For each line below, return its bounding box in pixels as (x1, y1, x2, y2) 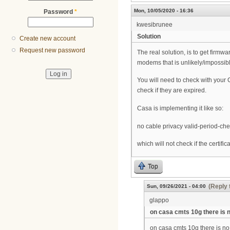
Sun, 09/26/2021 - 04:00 (147, 183, 206, 189)
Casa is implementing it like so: (137, 105, 223, 112)
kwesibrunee (137, 21, 172, 28)
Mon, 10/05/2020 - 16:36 (134, 7, 194, 13)
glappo (149, 196, 169, 204)
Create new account (20, 35, 76, 43)
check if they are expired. (137, 87, 206, 94)
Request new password (20, 47, 86, 54)
